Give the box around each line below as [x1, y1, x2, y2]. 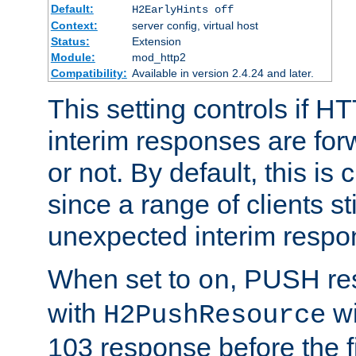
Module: [50, 50, 95, 64]
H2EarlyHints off [131, 2, 234, 16]
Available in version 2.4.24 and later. [131, 66, 314, 79]
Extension [131, 34, 181, 48]
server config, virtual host [131, 18, 258, 32]
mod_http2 [131, 50, 186, 64]
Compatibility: [50, 66, 127, 79]
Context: [50, 18, 98, 32]
